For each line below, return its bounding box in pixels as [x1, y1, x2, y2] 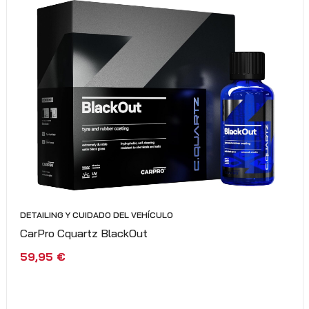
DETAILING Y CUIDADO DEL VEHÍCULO [20, 209, 173, 220]
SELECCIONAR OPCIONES [28, 270, 146, 281]
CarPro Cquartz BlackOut [20, 226, 148, 240]
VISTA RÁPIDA [168, 270, 232, 281]
